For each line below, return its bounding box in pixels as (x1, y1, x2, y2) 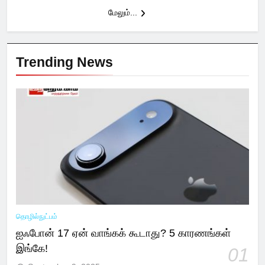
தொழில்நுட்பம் (16, 212, 57, 221)
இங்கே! (16, 243, 48, 255)
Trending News (16, 54, 113, 70)
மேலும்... (108, 8, 137, 18)
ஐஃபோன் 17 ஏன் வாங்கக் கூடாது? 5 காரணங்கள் (16, 227, 231, 240)
